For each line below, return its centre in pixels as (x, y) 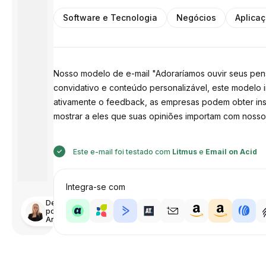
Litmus (185, 152)
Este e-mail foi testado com (122, 152)
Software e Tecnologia (110, 18)
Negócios (197, 18)
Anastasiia (64, 219)
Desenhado (66, 203)
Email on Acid (232, 152)
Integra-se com (96, 187)
